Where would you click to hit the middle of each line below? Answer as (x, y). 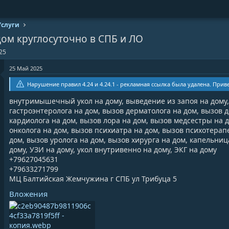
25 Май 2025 (26, 68)
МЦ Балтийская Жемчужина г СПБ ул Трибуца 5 (93, 179)
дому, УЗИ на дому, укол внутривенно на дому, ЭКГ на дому (113, 150)
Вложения (28, 194)
